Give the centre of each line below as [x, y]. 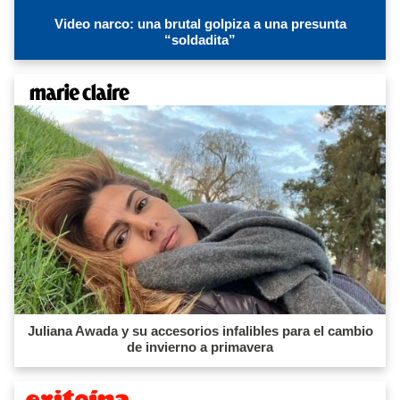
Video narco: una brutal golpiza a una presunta [200, 24]
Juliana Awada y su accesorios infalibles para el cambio [200, 331]
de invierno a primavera [200, 347]
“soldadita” [200, 40]
